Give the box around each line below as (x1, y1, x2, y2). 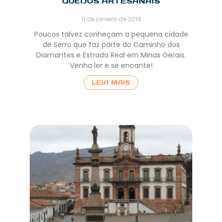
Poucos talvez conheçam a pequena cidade (34, 29, 188, 40)
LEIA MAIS (92, 78, 130, 87)
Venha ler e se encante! (69, 60, 153, 71)
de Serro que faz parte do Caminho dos (42, 40, 180, 50)
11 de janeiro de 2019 (81, 15, 141, 24)
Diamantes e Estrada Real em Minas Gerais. (36, 50, 186, 60)
